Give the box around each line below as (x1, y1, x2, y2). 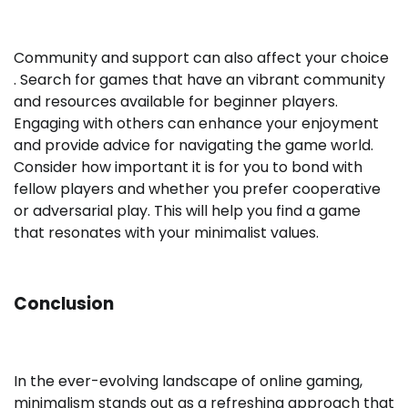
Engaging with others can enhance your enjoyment (14, 112, 379, 134)
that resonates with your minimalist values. (14, 221, 319, 243)
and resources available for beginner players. (14, 90, 338, 112)
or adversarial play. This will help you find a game (14, 199, 361, 221)
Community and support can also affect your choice (14, 46, 389, 68)
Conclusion (14, 291, 114, 317)
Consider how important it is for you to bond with (14, 156, 362, 178)
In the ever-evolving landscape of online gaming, (14, 371, 362, 393)
